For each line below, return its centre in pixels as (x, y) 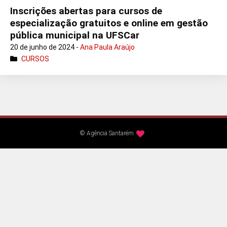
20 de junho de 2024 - (45, 47)
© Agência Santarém (107, 133)
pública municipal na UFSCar (75, 35)
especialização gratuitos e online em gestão (109, 23)
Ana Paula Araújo (107, 47)
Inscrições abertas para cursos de (86, 11)
